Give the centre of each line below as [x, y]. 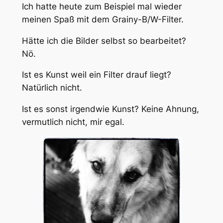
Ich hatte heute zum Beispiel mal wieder [102, 6]
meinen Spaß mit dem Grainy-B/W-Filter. [103, 19]
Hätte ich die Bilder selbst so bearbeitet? [104, 41]
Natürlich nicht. [52, 88]
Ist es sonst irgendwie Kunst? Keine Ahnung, [110, 109]
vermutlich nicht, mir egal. [73, 122]
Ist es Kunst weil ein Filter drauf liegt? [96, 75]
